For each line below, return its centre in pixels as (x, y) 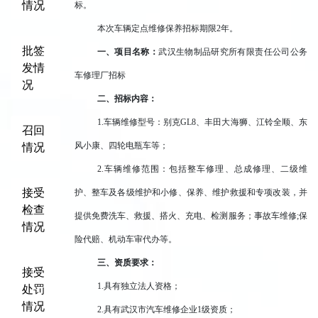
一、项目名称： (128, 51)
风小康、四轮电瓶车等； (121, 145)
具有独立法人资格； (142, 286)
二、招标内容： (127, 98)
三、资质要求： (127, 262)
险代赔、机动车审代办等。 (125, 239)
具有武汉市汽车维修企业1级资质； (169, 309)
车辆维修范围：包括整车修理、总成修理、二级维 (205, 169)
